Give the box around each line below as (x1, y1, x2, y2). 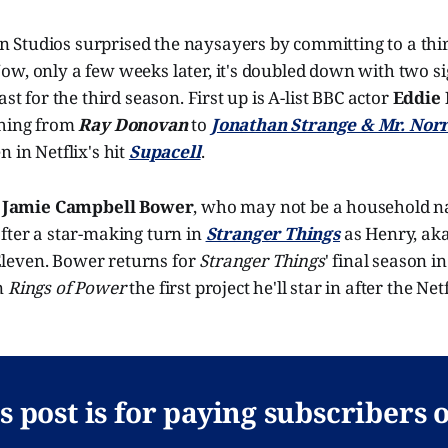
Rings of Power (7, 276, 126, 299)
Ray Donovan (78, 113, 188, 136)
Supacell (128, 140, 201, 163)
